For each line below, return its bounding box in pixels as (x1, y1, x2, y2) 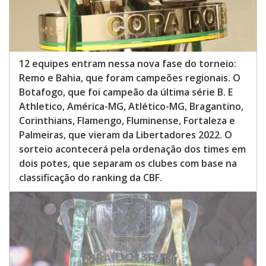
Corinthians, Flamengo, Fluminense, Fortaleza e (19, 113, 235, 127)
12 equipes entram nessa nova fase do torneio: (19, 56, 236, 70)
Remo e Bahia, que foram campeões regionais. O (19, 71, 240, 84)
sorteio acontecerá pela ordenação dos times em (19, 142, 246, 156)
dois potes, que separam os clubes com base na (19, 156, 237, 170)
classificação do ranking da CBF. (19, 170, 162, 184)
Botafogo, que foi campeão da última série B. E (19, 85, 233, 99)
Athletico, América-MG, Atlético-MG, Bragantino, (19, 99, 243, 113)
